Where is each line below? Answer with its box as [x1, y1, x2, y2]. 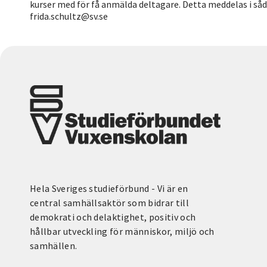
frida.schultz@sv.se [30, 10, 108, 22]
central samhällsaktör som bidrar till [30, 196, 189, 209]
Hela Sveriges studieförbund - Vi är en [30, 182, 188, 194]
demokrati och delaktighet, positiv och [30, 210, 196, 223]
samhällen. [30, 239, 77, 252]
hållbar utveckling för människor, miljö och [30, 225, 215, 237]
